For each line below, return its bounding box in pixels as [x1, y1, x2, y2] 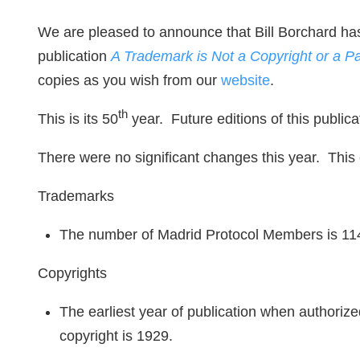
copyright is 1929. [59, 328, 173, 344]
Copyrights [38, 265, 107, 281]
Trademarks [38, 188, 114, 204]
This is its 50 [38, 111, 118, 127]
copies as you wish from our [38, 72, 221, 88]
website [221, 72, 270, 88]
